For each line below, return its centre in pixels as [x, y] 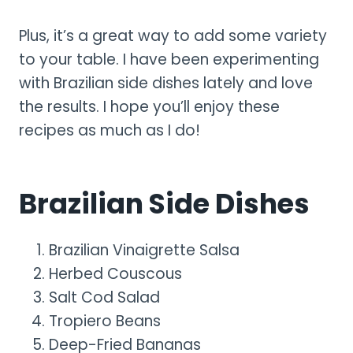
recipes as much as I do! [110, 130]
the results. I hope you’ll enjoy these [149, 106]
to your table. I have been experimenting [169, 59]
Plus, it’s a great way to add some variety [173, 35]
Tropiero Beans [105, 321]
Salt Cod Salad [104, 297]
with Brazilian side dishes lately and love [166, 83]
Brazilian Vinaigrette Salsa [144, 250]
